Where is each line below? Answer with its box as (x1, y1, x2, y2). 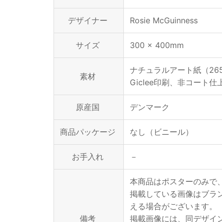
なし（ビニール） (130, 127, 193, 137)
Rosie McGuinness (130, 15, 198, 25)
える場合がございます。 (130, 201, 217, 211)
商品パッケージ (60, 127, 115, 137)
